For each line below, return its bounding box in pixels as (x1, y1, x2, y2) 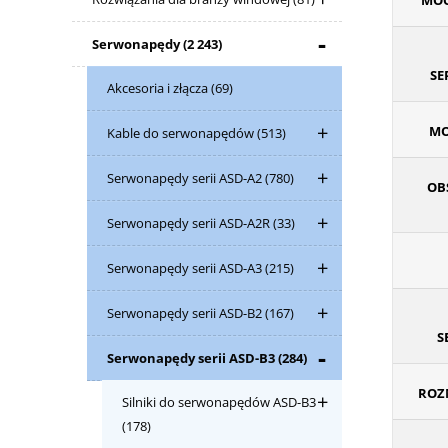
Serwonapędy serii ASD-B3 (107, 349, 278, 367)
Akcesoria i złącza (107, 79, 211, 97)
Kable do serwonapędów (107, 124, 257, 142)
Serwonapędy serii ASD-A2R (107, 214, 273, 232)
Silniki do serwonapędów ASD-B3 (122, 393, 316, 411)
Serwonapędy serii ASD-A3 (107, 259, 265, 277)
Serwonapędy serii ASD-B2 (107, 304, 265, 322)
